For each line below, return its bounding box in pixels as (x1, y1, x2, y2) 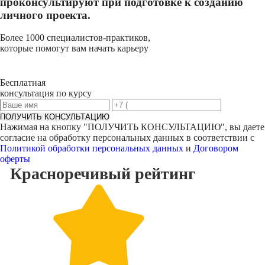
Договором (193, 143, 238, 153)
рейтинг (134, 164, 196, 183)
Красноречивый (9, 164, 131, 183)
